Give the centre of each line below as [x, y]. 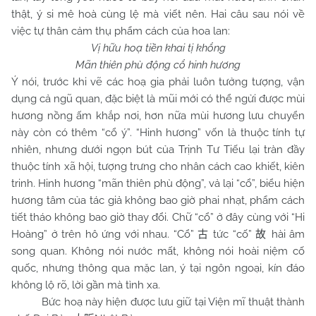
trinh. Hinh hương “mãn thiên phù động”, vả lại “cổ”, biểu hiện [158, 183]
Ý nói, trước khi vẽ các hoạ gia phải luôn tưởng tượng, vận [158, 82]
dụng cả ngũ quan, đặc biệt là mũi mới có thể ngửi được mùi [158, 99]
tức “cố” [232, 234]
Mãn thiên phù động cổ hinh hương [158, 65]
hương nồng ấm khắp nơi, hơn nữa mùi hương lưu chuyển [158, 116]
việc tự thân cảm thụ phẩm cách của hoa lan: [121, 31]
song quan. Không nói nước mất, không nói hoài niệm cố [158, 251]
